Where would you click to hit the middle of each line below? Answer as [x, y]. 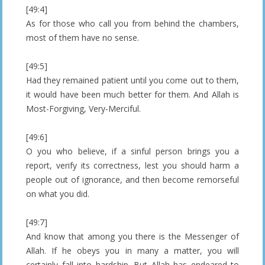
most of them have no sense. [83, 38]
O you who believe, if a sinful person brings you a [132, 151]
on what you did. [58, 194]
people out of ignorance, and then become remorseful [132, 180]
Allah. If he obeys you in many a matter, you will [132, 251]
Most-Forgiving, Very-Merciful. [83, 109]
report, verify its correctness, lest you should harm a [132, 166]
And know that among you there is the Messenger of [132, 237]
